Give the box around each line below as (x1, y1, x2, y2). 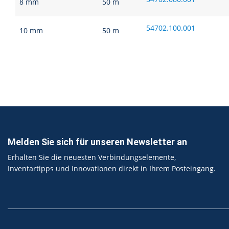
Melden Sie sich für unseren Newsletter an (8, 136, 187, 147)
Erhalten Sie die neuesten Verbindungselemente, (8, 152, 176, 162)
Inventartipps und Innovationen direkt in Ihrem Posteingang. (8, 164, 216, 173)
